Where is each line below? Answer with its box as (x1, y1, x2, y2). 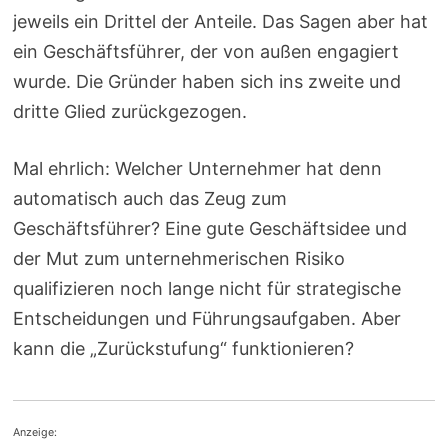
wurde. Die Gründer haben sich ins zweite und (13, 71, 402, 92)
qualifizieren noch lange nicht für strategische (13, 278, 402, 299)
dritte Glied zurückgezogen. (13, 101, 248, 122)
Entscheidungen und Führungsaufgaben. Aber (13, 308, 402, 329)
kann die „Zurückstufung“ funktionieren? (13, 338, 355, 359)
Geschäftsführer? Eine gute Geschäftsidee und (13, 218, 408, 239)
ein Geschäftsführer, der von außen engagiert (13, 41, 400, 62)
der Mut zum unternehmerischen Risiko (13, 248, 346, 269)
